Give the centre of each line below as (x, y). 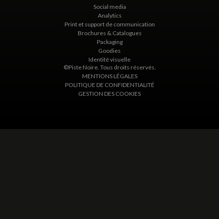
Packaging (109, 42)
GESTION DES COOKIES (109, 94)
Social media (109, 7)
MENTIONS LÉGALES (109, 76)
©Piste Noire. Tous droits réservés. (109, 67)
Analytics (109, 16)
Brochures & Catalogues (109, 33)
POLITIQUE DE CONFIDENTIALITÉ (109, 85)
